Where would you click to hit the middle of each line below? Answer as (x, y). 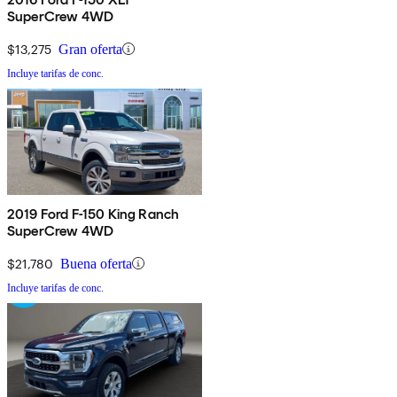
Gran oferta (90, 49)
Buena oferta (96, 263)
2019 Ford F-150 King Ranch (94, 214)
